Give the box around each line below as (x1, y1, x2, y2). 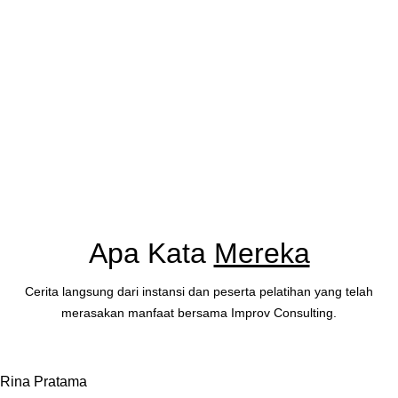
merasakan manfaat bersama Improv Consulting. (61, 306, 337, 321)
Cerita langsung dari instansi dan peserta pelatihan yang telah (25, 284, 373, 299)
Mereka (213, 237, 310, 270)
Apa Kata (88, 237, 214, 270)
